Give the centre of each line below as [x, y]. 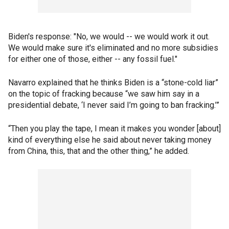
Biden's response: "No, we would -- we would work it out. [109, 37]
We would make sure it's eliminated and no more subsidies [113, 48]
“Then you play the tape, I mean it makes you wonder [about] [114, 129]
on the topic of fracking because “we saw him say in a [104, 94]
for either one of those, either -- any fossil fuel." [93, 59]
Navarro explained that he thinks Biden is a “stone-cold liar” [113, 83]
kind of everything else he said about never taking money [110, 140]
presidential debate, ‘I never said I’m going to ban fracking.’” [114, 105]
